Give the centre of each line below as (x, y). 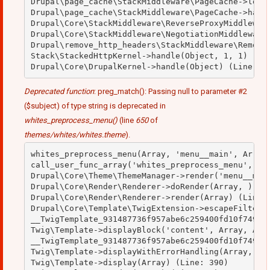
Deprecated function (59, 92)
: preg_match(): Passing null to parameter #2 (171, 92)
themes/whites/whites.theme (75, 135)
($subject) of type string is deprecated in (95, 106)
